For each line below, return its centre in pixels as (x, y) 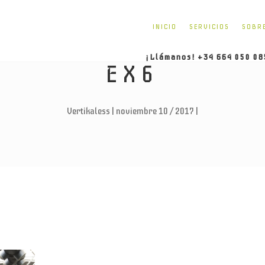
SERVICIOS (209, 27)
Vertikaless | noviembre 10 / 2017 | (132, 111)
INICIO (165, 27)
